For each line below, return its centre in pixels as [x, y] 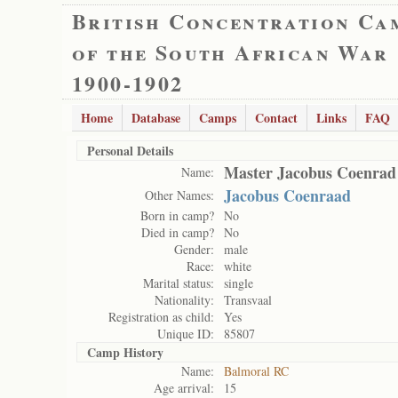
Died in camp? [178, 232]
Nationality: [184, 300]
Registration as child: [161, 317]
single [239, 283]
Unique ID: [186, 334]
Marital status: [179, 283]
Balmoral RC [256, 371]
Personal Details [130, 151]
